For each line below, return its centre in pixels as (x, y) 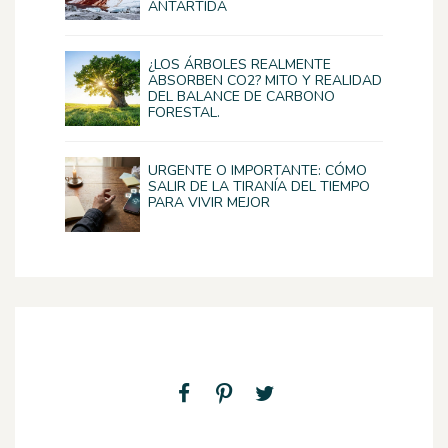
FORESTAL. (184, 113)
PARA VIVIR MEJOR (209, 203)
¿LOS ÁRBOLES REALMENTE (239, 65)
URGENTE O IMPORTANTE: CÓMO (257, 171)
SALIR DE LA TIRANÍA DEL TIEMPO (259, 187)
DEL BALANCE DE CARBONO (241, 97)
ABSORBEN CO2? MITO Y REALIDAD (265, 81)
